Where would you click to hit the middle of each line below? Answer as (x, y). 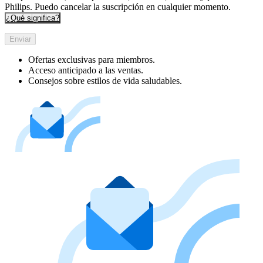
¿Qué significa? (33, 18)
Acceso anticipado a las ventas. (86, 70)
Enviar (20, 39)
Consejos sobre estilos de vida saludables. (105, 80)
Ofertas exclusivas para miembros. (92, 59)
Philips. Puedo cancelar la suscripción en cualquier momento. (118, 6)
